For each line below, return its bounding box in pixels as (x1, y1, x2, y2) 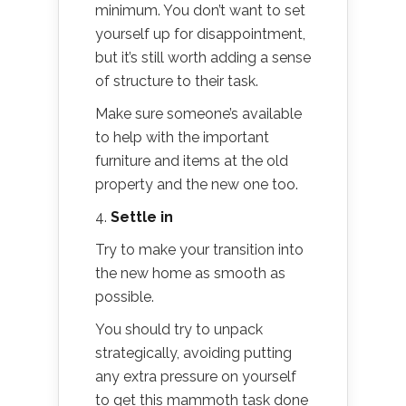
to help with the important (95, 129, 269, 147)
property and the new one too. (95, 176, 302, 194)
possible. (95, 288, 158, 306)
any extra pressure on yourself (95, 368, 296, 386)
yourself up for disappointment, (95, 25, 305, 43)
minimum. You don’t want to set (95, 2, 305, 20)
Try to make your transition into (95, 241, 304, 259)
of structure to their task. (95, 72, 258, 91)
